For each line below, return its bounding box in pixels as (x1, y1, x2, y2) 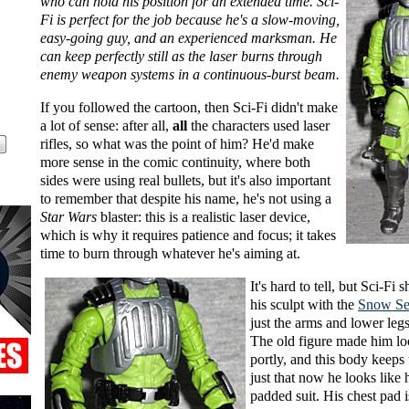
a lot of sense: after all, (40, 118, 173, 134)
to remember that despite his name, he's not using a (40, 191, 331, 207)
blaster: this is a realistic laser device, (97, 209, 310, 225)
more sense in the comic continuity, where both (40, 154, 310, 171)
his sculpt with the (250, 297, 358, 313)
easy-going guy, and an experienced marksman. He (40, 30, 337, 47)
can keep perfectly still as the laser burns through (40, 48, 322, 65)
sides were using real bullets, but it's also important (40, 173, 330, 189)
